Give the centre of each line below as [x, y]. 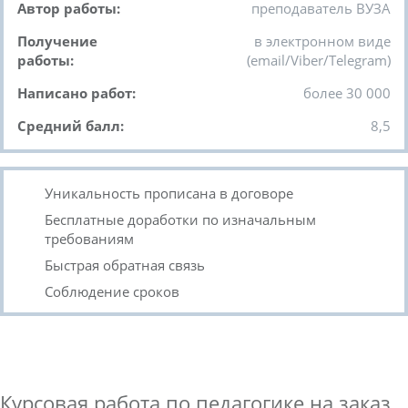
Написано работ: [76, 93]
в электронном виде [322, 41]
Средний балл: [71, 126]
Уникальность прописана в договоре [169, 193]
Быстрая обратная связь [125, 265]
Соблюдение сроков [112, 291]
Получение [57, 41]
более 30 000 [347, 93]
